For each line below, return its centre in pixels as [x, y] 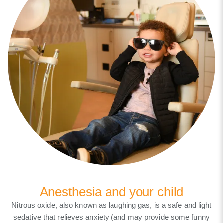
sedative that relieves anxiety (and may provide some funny [111, 217]
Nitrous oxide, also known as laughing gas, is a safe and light [111, 205]
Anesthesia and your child [111, 192]
